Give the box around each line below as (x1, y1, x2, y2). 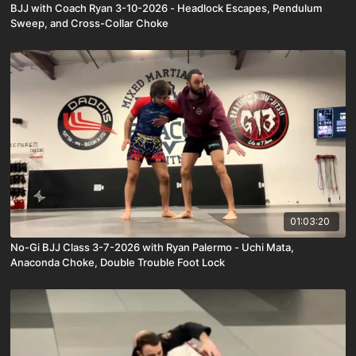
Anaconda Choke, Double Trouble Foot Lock (10, 255, 226, 269)
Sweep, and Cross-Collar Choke (10, 17, 169, 30)
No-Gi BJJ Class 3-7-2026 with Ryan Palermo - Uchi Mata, (10, 240, 295, 253)
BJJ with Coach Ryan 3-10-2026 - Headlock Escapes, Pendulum (10, 2, 323, 15)
